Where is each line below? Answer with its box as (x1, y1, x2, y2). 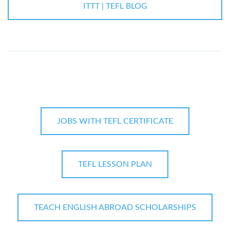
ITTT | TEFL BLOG (83, 2, 147, 11)
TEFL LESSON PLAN (78, 160, 152, 169)
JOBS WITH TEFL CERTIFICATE (57, 117, 173, 126)
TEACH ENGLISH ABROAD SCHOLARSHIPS (34, 203, 196, 212)
